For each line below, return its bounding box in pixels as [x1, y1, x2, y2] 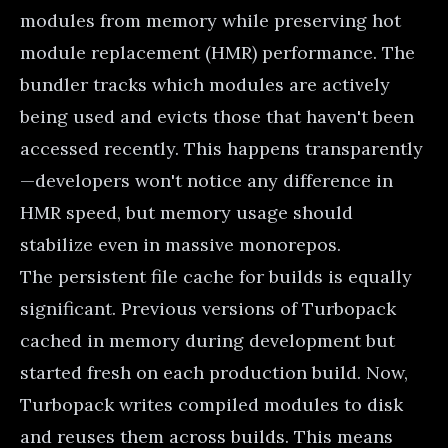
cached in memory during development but [20, 328, 395, 352]
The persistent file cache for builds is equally [20, 264, 412, 288]
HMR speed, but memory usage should [20, 200, 353, 224]
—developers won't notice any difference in [20, 168, 393, 192]
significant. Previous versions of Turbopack [20, 296, 396, 320]
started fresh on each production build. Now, [20, 360, 408, 384]
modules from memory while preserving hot [20, 8, 401, 32]
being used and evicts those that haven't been [20, 104, 414, 128]
